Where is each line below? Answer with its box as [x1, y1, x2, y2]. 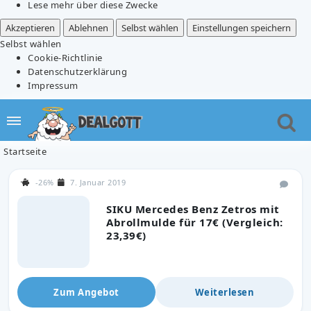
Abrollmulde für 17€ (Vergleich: [106, 215, 283, 229]
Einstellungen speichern [192, 21, 291, 34]
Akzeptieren [6, 21, 55, 34]
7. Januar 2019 [70, 176, 126, 187]
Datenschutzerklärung [28, 65, 127, 78]
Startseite [3, 144, 47, 158]
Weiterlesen [194, 285, 255, 299]
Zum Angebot [53, 285, 119, 299]
